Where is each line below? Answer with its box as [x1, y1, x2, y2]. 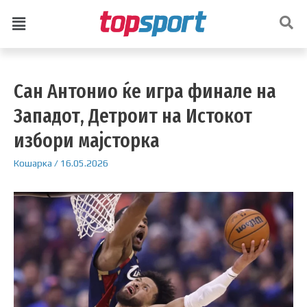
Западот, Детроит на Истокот [14, 103, 252, 128]
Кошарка [14, 157, 52, 169]
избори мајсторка [14, 127, 160, 153]
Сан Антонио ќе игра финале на [14, 78, 276, 103]
